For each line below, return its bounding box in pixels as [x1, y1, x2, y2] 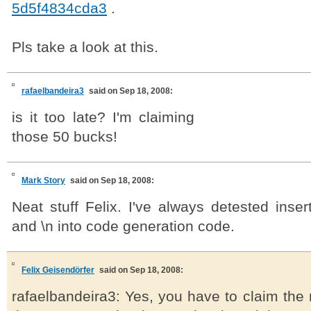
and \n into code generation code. [12, 218, 235, 235]
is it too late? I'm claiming [12, 109, 194, 126]
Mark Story [22, 176, 65, 185]
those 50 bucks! [12, 128, 117, 145]
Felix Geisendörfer [22, 265, 94, 275]
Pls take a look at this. [12, 39, 158, 56]
